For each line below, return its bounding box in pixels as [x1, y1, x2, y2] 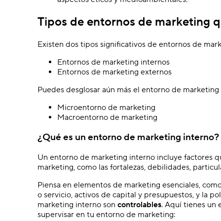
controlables [117, 200, 161, 210]
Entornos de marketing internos [57, 57, 170, 67]
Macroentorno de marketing [57, 112, 157, 122]
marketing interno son [37, 200, 117, 210]
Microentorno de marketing [57, 102, 155, 112]
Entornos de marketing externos [57, 67, 172, 77]
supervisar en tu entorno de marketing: [37, 210, 176, 220]
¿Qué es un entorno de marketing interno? [37, 131, 219, 144]
